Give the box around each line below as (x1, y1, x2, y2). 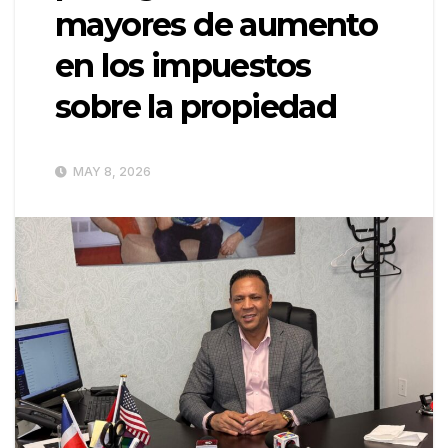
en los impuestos (55, 46, 311, 86)
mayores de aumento (55, 5, 378, 45)
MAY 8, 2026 (70, 164, 151, 180)
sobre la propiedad (55, 87, 337, 127)
